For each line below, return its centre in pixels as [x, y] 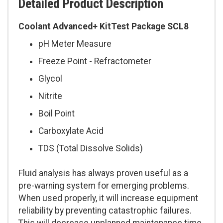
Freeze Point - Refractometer [95, 61]
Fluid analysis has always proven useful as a [103, 173]
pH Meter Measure [75, 44]
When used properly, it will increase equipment [108, 198]
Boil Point [56, 114]
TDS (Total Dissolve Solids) [91, 149]
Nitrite [50, 96]
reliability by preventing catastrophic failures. [105, 211]
